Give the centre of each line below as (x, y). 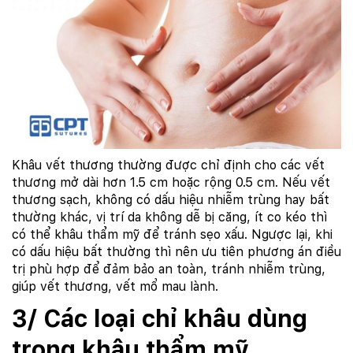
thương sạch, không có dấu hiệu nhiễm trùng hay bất (171, 200)
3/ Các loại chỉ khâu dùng (160, 319)
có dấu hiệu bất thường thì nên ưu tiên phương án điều (176, 252)
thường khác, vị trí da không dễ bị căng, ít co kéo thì (169, 217)
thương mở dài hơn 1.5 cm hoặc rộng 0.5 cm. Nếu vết (171, 183)
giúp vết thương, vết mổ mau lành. (115, 287)
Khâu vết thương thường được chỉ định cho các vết (168, 165)
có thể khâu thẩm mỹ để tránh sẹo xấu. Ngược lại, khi (172, 235)
